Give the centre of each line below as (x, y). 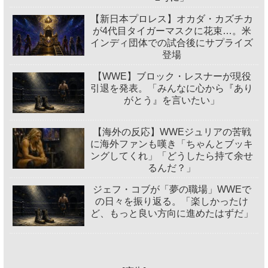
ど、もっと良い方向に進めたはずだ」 (172, 214)
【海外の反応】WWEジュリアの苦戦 (172, 132)
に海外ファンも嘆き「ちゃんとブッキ (172, 144)
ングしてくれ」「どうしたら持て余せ (172, 156)
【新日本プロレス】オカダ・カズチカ (172, 19)
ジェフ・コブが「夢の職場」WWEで (172, 190)
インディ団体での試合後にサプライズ (172, 43)
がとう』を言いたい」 (172, 100)
